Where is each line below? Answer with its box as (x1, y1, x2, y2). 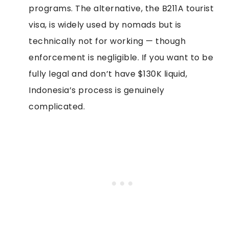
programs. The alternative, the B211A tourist (29, 2, 214, 14)
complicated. (29, 100, 85, 112)
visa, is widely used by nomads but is (29, 18, 181, 31)
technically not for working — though (29, 35, 186, 47)
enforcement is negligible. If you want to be (29, 51, 213, 63)
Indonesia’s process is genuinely (29, 84, 164, 96)
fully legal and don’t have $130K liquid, (29, 67, 187, 80)
